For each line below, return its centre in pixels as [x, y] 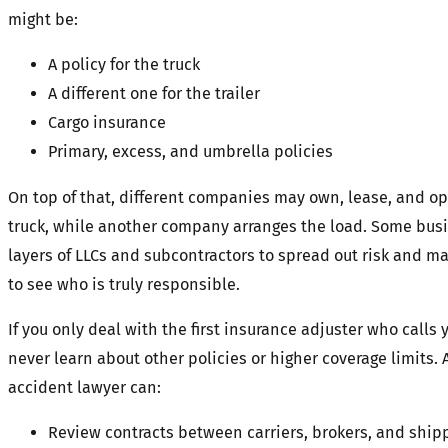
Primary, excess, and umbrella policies [190, 152]
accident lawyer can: [84, 387]
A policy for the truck [124, 65]
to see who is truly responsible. [124, 284]
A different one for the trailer [154, 94]
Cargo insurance [107, 123]
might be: [43, 20]
